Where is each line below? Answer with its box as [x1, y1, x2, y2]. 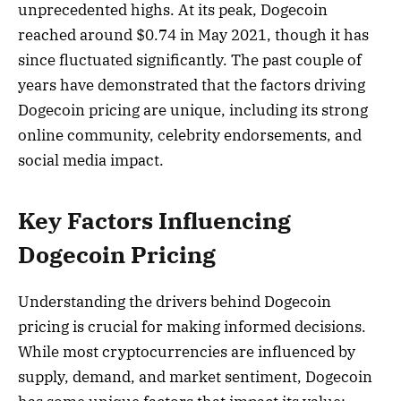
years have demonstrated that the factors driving [18, 75, 365, 96]
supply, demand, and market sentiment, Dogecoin [18, 366, 372, 387]
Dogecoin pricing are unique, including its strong [18, 100, 368, 121]
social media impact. [18, 150, 164, 171]
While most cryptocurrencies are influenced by [18, 341, 355, 362]
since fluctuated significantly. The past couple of [18, 50, 362, 71]
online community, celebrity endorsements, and [18, 125, 362, 146]
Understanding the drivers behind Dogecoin [18, 291, 331, 311]
